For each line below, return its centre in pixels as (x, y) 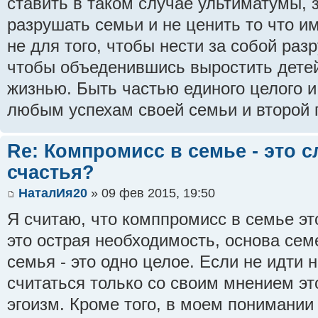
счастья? (51, 172)
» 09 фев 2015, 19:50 (151, 193)
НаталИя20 (53, 193)
